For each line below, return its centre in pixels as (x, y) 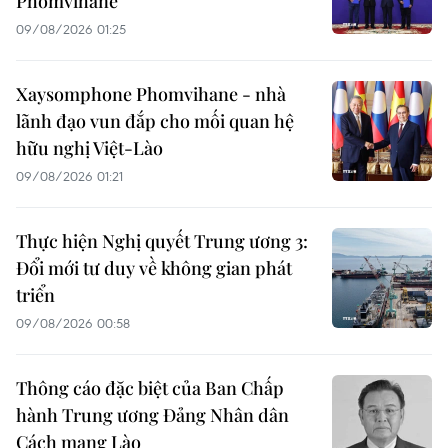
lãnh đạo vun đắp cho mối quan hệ (155, 121)
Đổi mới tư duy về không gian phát (154, 268)
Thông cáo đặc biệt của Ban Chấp (150, 388)
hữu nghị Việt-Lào (89, 148)
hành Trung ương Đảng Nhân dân (152, 415)
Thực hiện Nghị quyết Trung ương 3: (162, 241)
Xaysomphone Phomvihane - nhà (151, 94)
